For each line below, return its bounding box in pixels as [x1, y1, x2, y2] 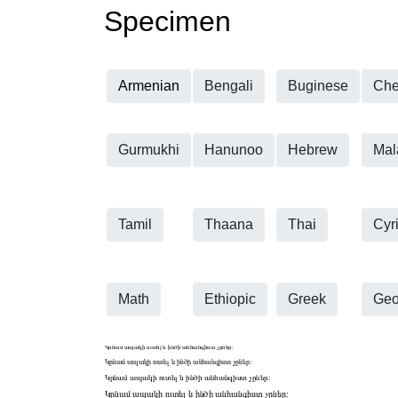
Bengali [204, 78, 253, 93]
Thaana [204, 217, 253, 232]
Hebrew [288, 142, 338, 157]
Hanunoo [204, 142, 263, 157]
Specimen [104, 5, 231, 37]
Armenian [118, 78, 179, 93]
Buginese [288, 78, 348, 93]
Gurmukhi [118, 142, 179, 157]
